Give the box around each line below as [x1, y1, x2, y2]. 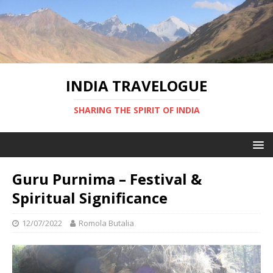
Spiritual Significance [12, 187, 168, 208]
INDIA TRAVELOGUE [66, 75, 207, 96]
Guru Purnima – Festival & [12, 168, 202, 189]
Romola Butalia [79, 217, 134, 229]
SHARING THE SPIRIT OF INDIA [73, 104, 200, 116]
